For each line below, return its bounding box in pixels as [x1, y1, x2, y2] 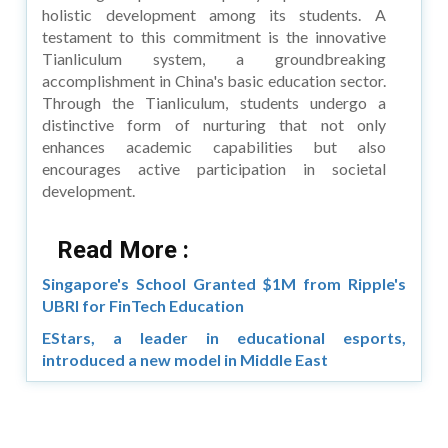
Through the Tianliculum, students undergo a [42, 92, 386, 112]
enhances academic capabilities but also [42, 136, 386, 156]
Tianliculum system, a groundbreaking [42, 48, 386, 68]
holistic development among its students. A [42, 4, 386, 24]
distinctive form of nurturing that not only [42, 114, 386, 134]
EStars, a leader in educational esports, [42, 327, 406, 347]
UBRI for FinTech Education [42, 295, 245, 315]
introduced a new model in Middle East [42, 349, 329, 369]
